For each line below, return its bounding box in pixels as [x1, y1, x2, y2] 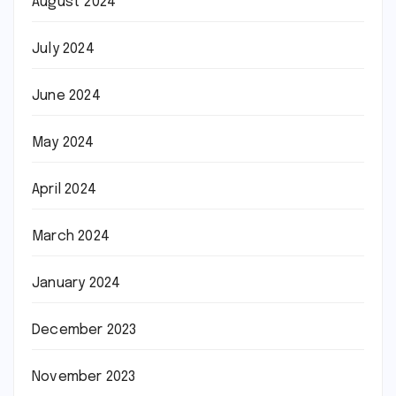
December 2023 [32, 323, 137, 338]
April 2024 [32, 182, 96, 197]
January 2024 [32, 276, 121, 291]
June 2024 [32, 88, 101, 103]
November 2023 [32, 369, 136, 385]
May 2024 [32, 135, 95, 150]
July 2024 [32, 42, 95, 57]
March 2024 [32, 229, 110, 244]
